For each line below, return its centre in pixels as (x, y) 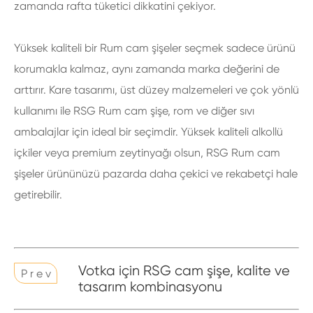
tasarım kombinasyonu (151, 287)
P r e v (36, 273)
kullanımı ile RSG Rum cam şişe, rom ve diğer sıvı (134, 111)
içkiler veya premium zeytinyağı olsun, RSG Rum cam (147, 153)
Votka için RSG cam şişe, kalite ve (184, 271)
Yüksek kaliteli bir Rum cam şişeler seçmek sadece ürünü (155, 48)
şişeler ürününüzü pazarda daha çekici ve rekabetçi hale (156, 174)
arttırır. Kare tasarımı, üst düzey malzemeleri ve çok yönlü (156, 90)
